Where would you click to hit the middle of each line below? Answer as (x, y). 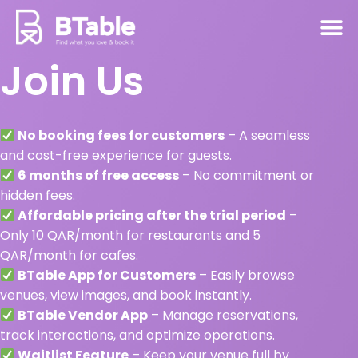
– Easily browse (246, 276)
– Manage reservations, (223, 316)
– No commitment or (247, 176)
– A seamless (268, 136)
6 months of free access (99, 176)
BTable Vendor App (83, 316)
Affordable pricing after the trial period (152, 216)
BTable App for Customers (107, 276)
